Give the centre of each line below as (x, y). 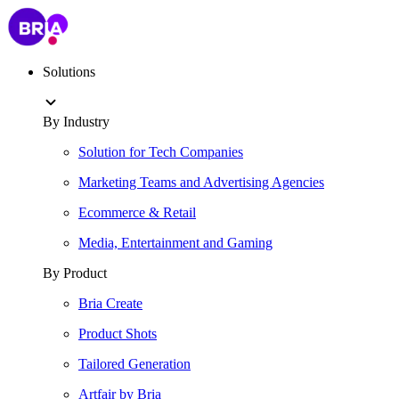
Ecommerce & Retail (137, 212)
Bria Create (110, 303)
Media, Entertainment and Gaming (175, 243)
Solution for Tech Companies (161, 152)
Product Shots (118, 334)
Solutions (69, 72)
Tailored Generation (134, 364)
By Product (75, 273)
